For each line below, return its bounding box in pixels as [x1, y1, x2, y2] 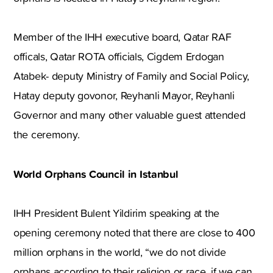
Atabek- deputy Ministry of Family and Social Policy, [13, 68, 250, 83]
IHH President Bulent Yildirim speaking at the [13, 205, 220, 221]
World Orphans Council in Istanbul [13, 165, 179, 182]
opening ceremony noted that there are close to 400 [13, 224, 255, 240]
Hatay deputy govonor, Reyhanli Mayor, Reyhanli [13, 87, 235, 103]
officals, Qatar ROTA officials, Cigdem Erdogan [13, 48, 224, 64]
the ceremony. [13, 126, 80, 142]
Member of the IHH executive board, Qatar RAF [13, 29, 232, 44]
